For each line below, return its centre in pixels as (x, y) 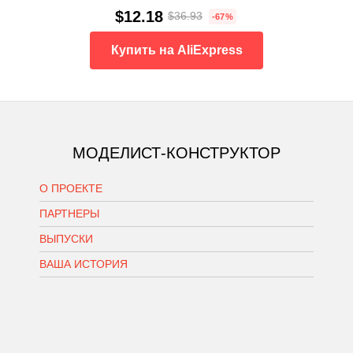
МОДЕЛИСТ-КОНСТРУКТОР (176, 152)
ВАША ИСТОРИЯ (84, 264)
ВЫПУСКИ (66, 238)
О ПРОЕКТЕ (71, 188)
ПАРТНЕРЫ (69, 213)
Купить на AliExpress (176, 50)
